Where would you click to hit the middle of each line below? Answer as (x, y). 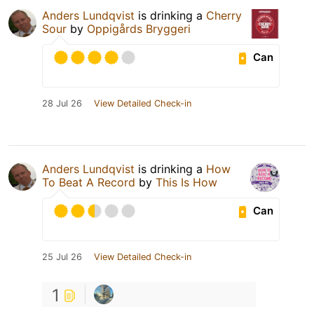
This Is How (186, 182)
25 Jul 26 (62, 257)
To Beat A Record (89, 182)
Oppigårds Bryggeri (139, 28)
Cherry (224, 15)
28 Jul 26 (62, 103)
